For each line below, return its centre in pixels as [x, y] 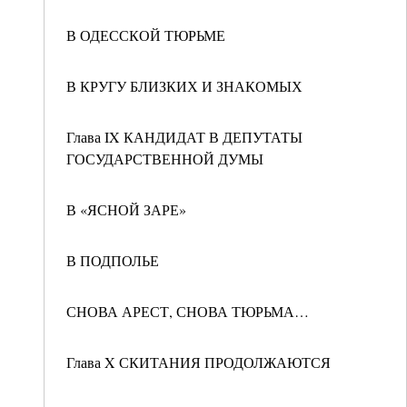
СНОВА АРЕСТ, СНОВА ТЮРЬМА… [188, 311]
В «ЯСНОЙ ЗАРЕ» [126, 209]
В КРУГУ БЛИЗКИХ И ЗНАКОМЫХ [184, 86]
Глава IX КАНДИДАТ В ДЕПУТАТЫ [184, 137]
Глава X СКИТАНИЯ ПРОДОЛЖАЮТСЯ [199, 362]
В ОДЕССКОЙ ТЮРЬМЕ [146, 35]
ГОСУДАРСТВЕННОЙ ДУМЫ [165, 159]
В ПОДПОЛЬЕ [113, 260]
